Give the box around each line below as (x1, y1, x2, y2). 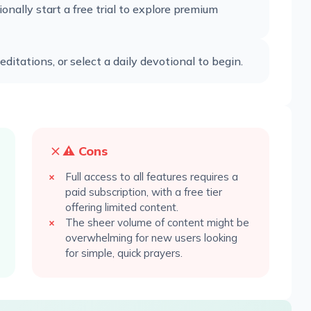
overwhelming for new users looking (65, 231, 237, 244)
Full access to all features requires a (65, 170, 238, 183)
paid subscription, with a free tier (65, 185, 222, 199)
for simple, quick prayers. (65, 246, 183, 260)
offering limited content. (65, 201, 178, 214)
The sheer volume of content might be (65, 216, 249, 229)
